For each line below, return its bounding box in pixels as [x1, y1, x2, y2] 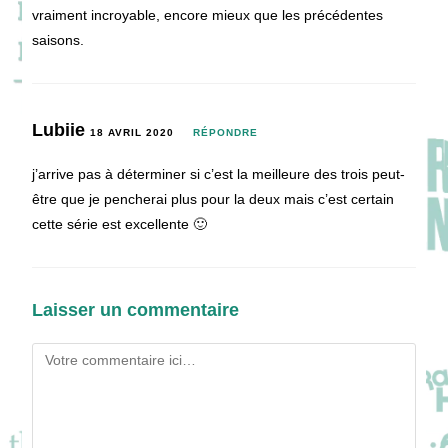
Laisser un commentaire [32, 299, 240, 320]
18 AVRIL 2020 [90, 126, 175, 138]
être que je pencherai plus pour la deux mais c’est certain [32, 190, 395, 207]
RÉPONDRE [193, 126, 259, 138]
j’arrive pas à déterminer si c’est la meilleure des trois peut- [32, 165, 406, 182]
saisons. [32, 31, 85, 48]
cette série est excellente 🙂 [32, 215, 208, 232]
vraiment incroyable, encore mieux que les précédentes [32, 6, 384, 23]
